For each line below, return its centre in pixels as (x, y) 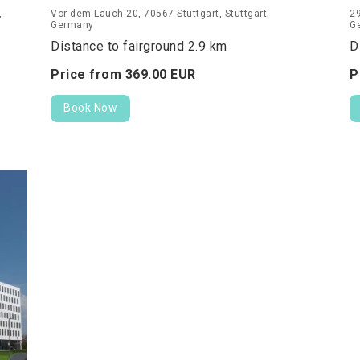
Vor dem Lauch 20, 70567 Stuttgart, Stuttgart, (160, 14)
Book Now (90, 108)
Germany (72, 25)
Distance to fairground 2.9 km (139, 47)
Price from (88, 75)
